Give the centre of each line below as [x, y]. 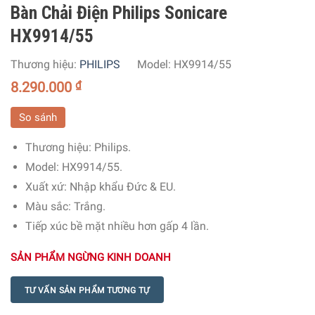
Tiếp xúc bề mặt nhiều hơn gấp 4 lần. [117, 226]
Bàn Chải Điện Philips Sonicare [119, 12]
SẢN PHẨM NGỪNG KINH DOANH [91, 257]
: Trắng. [86, 206]
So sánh [38, 117]
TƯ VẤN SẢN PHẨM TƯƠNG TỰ [87, 290]
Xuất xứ [44, 186]
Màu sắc [46, 206]
